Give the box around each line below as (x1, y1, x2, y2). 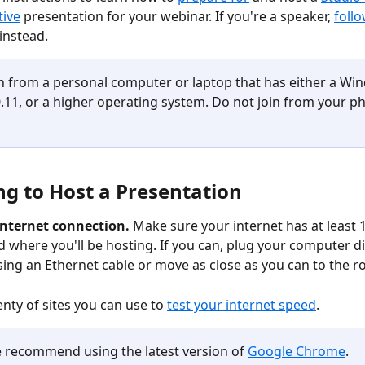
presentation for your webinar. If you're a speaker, (20, 7, 334, 25)
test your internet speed (167, 295, 316, 314)
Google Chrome (248, 342, 345, 361)
